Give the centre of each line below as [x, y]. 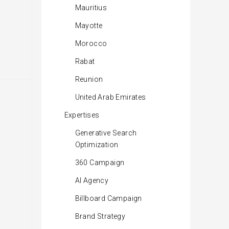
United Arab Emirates [110, 97]
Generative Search [106, 133]
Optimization [97, 145]
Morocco [91, 43]
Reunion [89, 79]
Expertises [82, 115]
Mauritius [91, 8]
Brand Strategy [100, 216]
